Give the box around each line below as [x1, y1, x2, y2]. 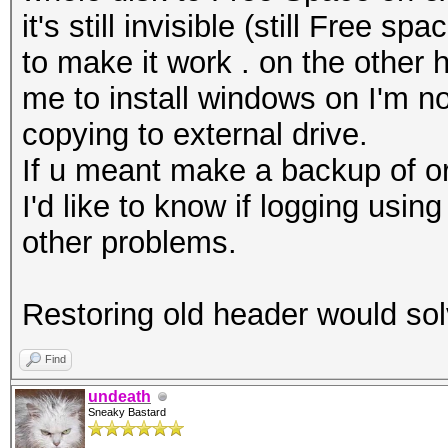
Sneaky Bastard [88, 406, 166, 418]
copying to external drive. [22, 117, 368, 152]
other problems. [22, 225, 237, 260]
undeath [88, 388, 151, 405]
